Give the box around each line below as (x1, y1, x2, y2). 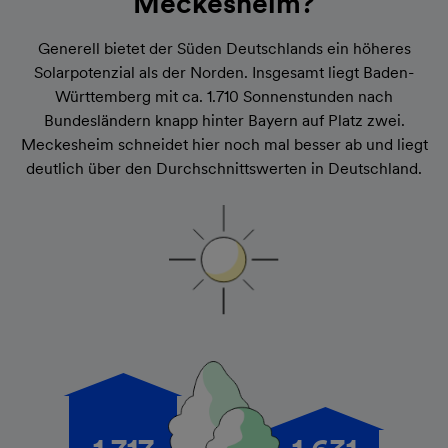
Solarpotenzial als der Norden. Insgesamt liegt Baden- (34, 62, 414, 82)
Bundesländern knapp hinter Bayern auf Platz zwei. (43, 110, 405, 130)
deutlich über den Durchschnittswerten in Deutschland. (26, 158, 422, 178)
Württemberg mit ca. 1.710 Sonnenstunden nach (55, 86, 393, 106)
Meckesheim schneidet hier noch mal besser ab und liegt (20, 134, 428, 154)
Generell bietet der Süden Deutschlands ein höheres (37, 38, 411, 58)
